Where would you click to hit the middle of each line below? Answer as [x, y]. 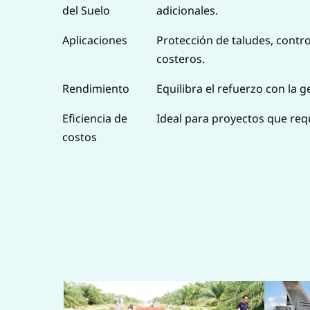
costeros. [181, 58]
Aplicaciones [95, 40]
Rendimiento [96, 88]
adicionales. [187, 10]
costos [80, 137]
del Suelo [86, 10]
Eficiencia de [95, 118]
